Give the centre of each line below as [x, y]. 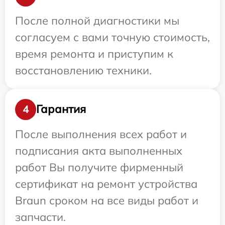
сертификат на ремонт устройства [106, 184]
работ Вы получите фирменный [99, 167]
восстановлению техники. [83, 70]
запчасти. [40, 217]
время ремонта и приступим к [94, 53]
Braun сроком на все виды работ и [107, 200]
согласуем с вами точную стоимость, [113, 37]
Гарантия [61, 109]
